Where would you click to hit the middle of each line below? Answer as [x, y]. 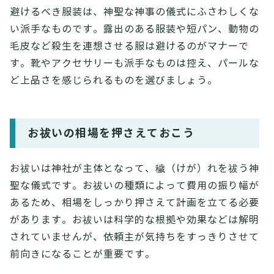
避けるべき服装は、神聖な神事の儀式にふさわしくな [135, 12]
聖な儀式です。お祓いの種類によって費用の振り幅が [135, 186]
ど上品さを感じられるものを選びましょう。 [114, 80]
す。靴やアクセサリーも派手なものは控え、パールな [135, 63]
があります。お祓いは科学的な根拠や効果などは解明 [135, 220]
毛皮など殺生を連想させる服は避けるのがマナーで [129, 46]
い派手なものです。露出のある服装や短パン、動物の [135, 29]
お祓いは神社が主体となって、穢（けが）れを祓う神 [135, 168]
